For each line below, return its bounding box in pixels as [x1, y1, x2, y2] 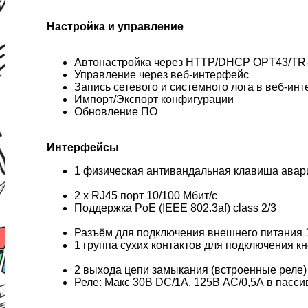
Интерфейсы [47, 141, 119, 153]
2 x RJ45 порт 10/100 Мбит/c [74, 189, 217, 201]
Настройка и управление [47, 20, 184, 32]
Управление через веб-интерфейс [74, 68, 249, 80]
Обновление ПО [74, 105, 157, 118]
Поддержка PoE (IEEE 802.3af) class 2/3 [74, 201, 279, 214]
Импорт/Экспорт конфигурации [74, 93, 234, 105]
